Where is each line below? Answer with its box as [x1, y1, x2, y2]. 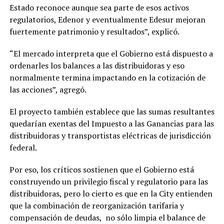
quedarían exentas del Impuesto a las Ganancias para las [9, 118, 214, 129]
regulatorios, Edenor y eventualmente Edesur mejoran [9, 14, 205, 25]
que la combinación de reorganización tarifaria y [9, 200, 184, 211]
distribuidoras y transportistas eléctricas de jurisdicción [9, 130, 211, 141]
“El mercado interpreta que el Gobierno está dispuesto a [9, 48, 213, 59]
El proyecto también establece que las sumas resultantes [9, 106, 214, 117]
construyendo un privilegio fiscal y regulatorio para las [9, 176, 208, 187]
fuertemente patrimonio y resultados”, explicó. [9, 26, 179, 37]
